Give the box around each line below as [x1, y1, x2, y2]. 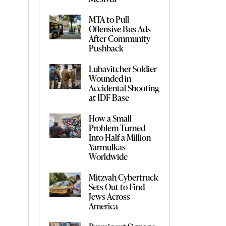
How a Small [88, 111, 132, 124]
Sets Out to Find [88, 180, 145, 193]
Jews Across [88, 190, 130, 202]
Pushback [88, 41, 124, 54]
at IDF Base [88, 91, 129, 103]
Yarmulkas [88, 140, 126, 153]
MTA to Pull [88, 13, 129, 25]
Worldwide [88, 150, 128, 162]
